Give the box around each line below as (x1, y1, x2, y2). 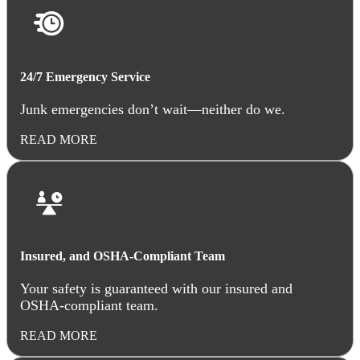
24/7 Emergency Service (20, 69, 150, 84)
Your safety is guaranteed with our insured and (20, 280, 292, 297)
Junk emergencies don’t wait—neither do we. (20, 100, 285, 117)
